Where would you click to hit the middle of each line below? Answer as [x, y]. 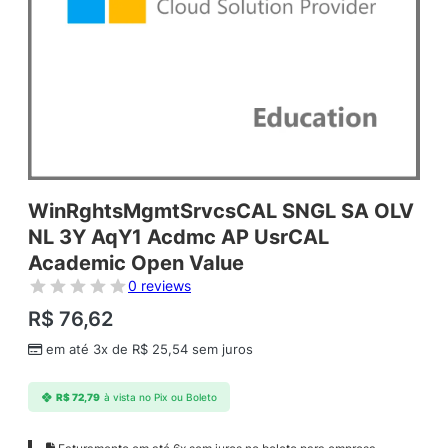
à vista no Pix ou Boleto [160, 397]
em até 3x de [89, 350]
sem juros [220, 350]
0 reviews [159, 286]
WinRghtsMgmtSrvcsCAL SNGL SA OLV [221, 211]
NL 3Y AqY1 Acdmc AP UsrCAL [178, 237]
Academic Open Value [136, 263]
